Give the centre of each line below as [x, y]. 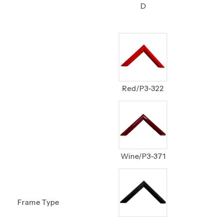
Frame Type [39, 202]
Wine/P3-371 [143, 156]
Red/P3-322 [143, 88]
